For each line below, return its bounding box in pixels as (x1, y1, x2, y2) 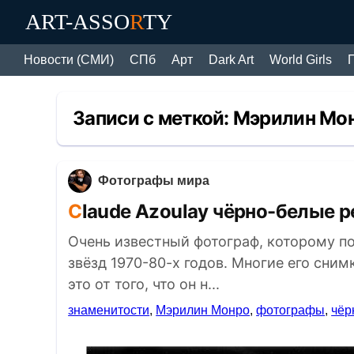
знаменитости (68, 303, 150, 317)
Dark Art (209, 53, 254, 66)
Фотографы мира (98, 174, 210, 187)
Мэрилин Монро (156, 303, 250, 317)
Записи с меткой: (73, 107, 233, 130)
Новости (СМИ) (24, 53, 114, 66)
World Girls (269, 53, 332, 66)
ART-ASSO (25, 9, 130, 34)
